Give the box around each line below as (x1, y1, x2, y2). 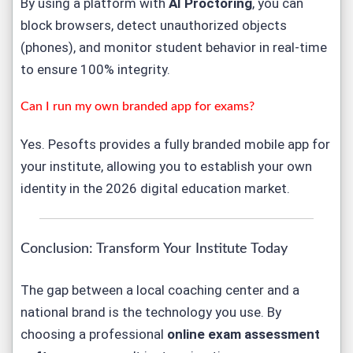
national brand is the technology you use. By (20, 304, 281, 320)
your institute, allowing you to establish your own (20, 158, 312, 174)
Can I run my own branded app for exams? (20, 100, 255, 113)
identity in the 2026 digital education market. (20, 180, 290, 196)
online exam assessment (167, 326, 320, 342)
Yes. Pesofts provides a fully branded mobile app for (20, 136, 330, 152)
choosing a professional (20, 326, 167, 342)
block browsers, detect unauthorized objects (20, 17, 287, 33)
